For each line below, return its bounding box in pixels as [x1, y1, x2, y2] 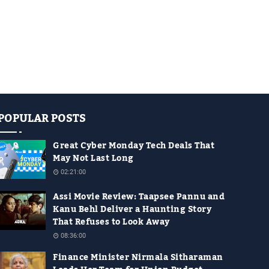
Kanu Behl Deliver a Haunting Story [53, 201, 211, 219]
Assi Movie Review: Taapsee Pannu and [53, 189, 225, 206]
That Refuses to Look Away [53, 214, 170, 231]
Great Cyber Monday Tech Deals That [53, 138, 214, 155]
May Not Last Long [53, 150, 134, 168]
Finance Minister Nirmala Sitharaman [53, 249, 223, 267]
